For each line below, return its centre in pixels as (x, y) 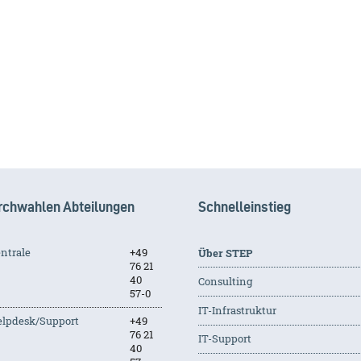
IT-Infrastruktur (237, 310)
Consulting (225, 282)
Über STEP (225, 253)
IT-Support (224, 339)
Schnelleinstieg (244, 206)
